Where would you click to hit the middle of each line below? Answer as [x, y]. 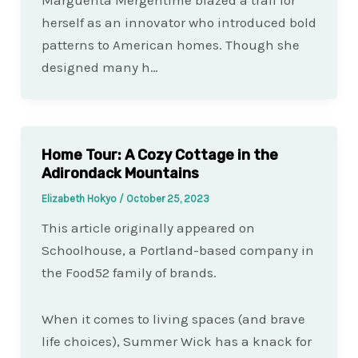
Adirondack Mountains [120, 174]
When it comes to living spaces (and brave [173, 318]
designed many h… [99, 68]
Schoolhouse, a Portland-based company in [177, 250]
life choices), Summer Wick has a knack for [176, 341]
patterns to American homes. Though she [170, 45]
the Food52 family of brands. [129, 272]
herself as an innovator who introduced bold [179, 23]
